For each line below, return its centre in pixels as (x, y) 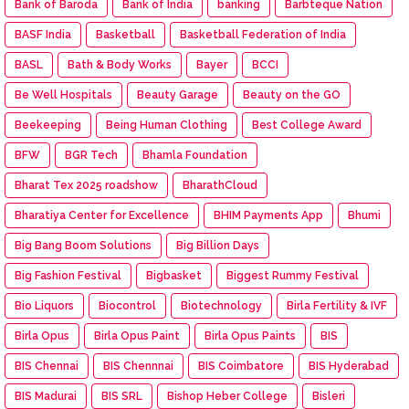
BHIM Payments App (268, 215)
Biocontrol (127, 305)
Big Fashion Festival (68, 275)
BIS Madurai (46, 396)
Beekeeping (48, 125)
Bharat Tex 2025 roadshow (86, 185)
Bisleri (329, 396)
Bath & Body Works (120, 64)
